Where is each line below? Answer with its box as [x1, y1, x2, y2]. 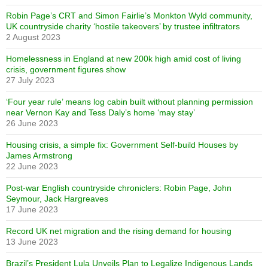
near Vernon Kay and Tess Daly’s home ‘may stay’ [6, 107, 195, 117]
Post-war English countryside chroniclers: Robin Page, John [6, 182, 232, 193]
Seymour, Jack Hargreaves [6, 193, 108, 203]
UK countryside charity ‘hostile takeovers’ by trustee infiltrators [6, 21, 240, 31]
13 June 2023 [6, 236, 58, 246]
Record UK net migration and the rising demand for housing [6, 226, 232, 236]
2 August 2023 [6, 32, 60, 42]
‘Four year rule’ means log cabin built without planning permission [6, 96, 253, 106]
